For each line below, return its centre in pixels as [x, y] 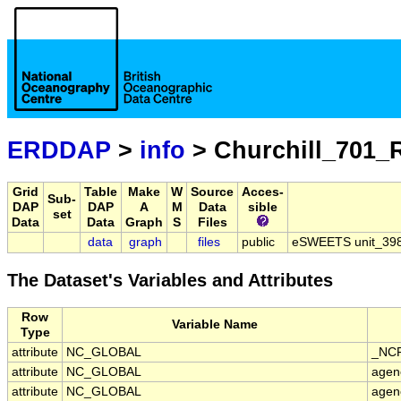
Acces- [263, 192]
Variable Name [215, 325]
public [258, 243]
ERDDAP [59, 150]
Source [212, 192]
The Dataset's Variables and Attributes [170, 281]
